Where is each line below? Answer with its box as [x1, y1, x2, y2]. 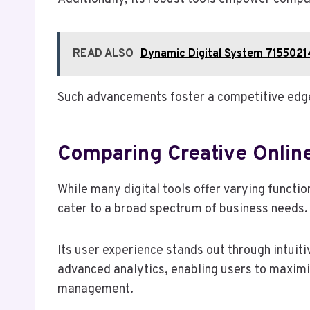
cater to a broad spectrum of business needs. [57, 201, 308, 217]
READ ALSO [73, 46, 134, 61]
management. [57, 281, 134, 298]
